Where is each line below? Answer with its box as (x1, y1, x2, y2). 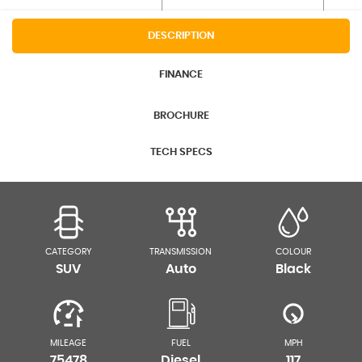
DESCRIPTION (148, 31, 214, 41)
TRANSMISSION (149, 247, 213, 256)
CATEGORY (44, 247, 92, 256)
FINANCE (159, 69, 203, 80)
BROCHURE (153, 110, 209, 121)
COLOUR (276, 247, 312, 256)
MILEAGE (50, 339, 87, 347)
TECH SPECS (149, 147, 213, 158)
